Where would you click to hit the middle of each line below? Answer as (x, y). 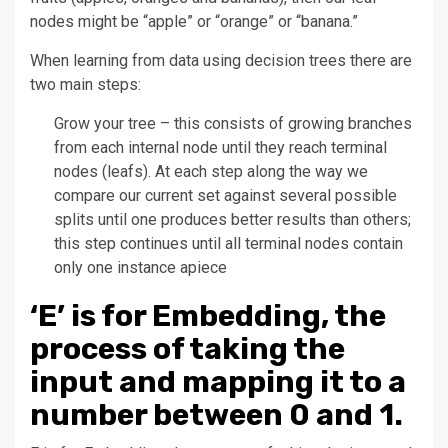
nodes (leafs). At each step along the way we (211, 171)
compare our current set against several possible (225, 195)
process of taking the (187, 348)
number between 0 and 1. (216, 414)
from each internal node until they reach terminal (220, 147)
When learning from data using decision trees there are (221, 60)
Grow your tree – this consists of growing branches (233, 123)
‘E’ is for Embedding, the (208, 315)
